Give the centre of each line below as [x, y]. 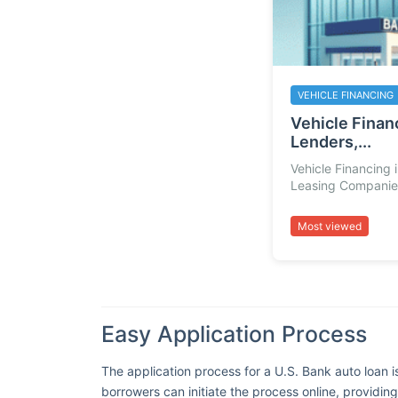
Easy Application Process [234, 334]
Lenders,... [330, 142]
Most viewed [329, 226]
